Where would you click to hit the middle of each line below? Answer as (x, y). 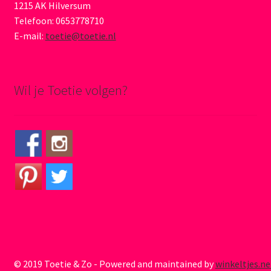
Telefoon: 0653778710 (59, 20)
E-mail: (29, 35)
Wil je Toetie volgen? (70, 90)
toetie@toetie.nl (80, 35)
